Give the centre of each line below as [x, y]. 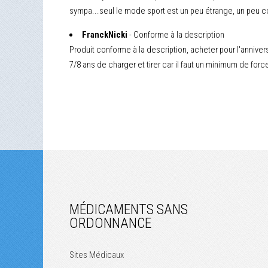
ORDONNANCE [110, 223]
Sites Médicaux [97, 255]
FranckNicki [104, 35]
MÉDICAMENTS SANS [129, 209]
